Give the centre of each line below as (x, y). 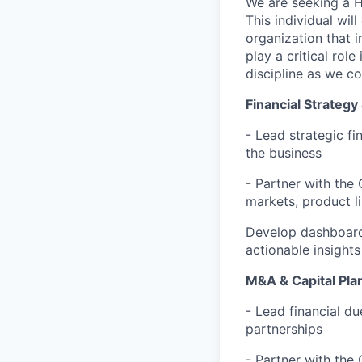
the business (284, 153)
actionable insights (303, 250)
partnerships (284, 329)
